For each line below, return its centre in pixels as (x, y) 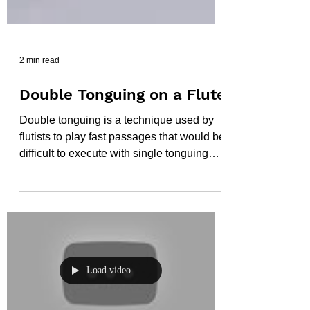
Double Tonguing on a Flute (122, 126)
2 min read (39, 91)
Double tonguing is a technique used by (117, 151)
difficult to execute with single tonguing (114, 184)
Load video (109, 302)
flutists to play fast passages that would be (122, 168)
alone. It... (43, 201)
